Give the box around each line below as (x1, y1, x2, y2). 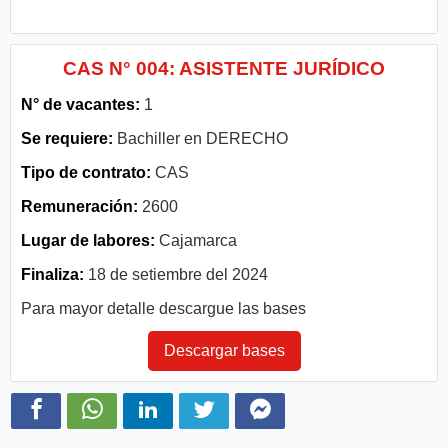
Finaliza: (21, 265, 84, 283)
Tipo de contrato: (21, 163, 151, 181)
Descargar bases (163, 341, 285, 359)
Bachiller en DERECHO (113, 129, 288, 147)
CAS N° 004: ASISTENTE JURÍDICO (63, 57, 385, 79)
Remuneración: (21, 197, 142, 215)
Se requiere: (21, 129, 113, 147)
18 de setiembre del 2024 (84, 265, 268, 283)
